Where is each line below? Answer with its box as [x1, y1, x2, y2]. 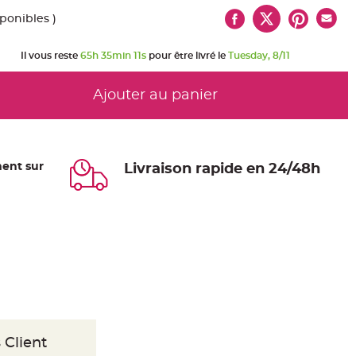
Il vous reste [21, 51, 80, 60]
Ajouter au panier [93, 88, 218, 103]
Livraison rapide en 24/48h [124, 162, 321, 176]
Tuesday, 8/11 [228, 51, 290, 60]
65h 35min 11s [80, 51, 146, 60]
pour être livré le [146, 51, 228, 60]
